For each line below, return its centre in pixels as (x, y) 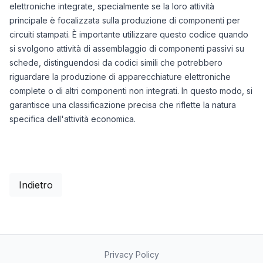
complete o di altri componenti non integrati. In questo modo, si (131, 91)
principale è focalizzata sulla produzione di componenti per (125, 20)
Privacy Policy (131, 254)
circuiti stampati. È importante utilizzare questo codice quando (129, 34)
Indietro (36, 185)
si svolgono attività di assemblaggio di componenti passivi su (127, 48)
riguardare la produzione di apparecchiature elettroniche (120, 77)
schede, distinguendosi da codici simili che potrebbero (116, 63)
